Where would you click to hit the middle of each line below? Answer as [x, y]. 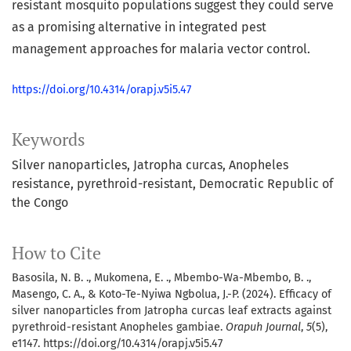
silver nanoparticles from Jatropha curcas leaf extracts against [172, 311]
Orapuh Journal [263, 327]
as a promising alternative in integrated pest [139, 27]
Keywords [49, 140]
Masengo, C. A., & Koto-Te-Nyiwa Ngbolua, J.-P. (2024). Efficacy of [172, 295]
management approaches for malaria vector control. [161, 49]
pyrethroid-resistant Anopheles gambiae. [119, 327]
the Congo [40, 203]
